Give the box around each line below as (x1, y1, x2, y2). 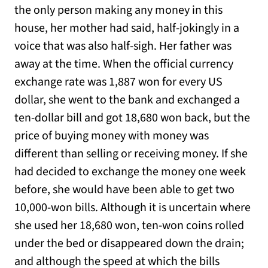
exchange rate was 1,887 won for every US (14, 74, 223, 91)
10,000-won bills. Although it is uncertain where (14, 199, 251, 217)
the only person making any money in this (14, 2, 223, 19)
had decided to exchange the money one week (14, 163, 246, 181)
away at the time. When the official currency (14, 56, 233, 73)
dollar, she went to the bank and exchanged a (14, 92, 240, 109)
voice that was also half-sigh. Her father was (14, 38, 232, 55)
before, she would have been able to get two (14, 181, 234, 199)
